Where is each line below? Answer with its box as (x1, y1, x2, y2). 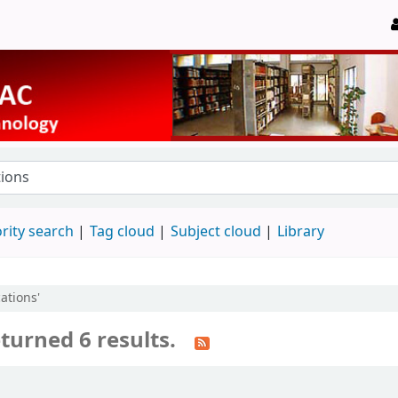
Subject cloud (171, 220, 261, 243)
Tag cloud (90, 220, 155, 243)
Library (277, 220, 324, 243)
